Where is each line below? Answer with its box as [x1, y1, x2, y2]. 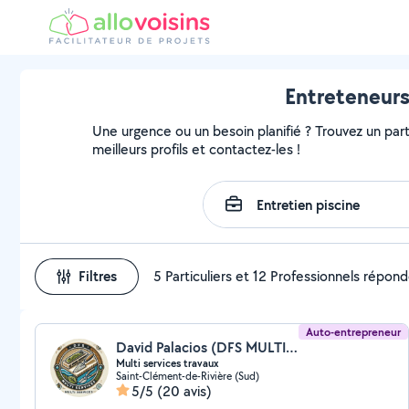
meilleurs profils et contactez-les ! [92, 140, 301, 159]
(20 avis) [157, 382, 212, 401]
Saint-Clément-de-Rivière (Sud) [116, 369, 259, 383]
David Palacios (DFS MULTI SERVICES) [286, 338, 298, 357]
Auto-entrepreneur [306, 324, 402, 340]
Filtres [79, 267, 117, 286]
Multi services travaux [116, 356, 218, 371]
